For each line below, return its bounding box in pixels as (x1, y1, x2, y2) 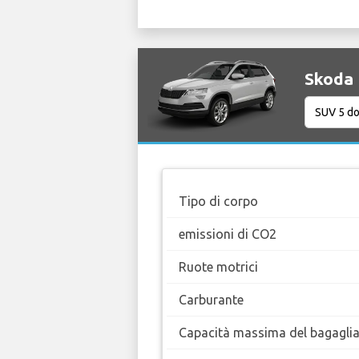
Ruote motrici (179, 260, 258, 275)
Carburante (179, 292, 244, 308)
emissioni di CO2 (179, 227, 276, 242)
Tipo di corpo (179, 194, 258, 209)
